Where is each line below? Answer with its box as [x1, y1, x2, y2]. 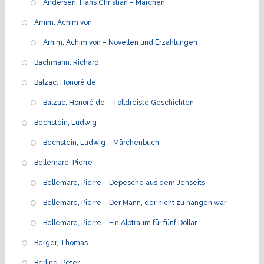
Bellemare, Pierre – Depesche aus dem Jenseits [43, 178, 205, 187]
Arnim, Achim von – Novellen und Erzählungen [43, 38, 197, 47]
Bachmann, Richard [34, 58, 99, 67]
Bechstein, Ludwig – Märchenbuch [43, 138, 159, 147]
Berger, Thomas [34, 238, 88, 247]
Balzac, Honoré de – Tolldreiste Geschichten [43, 98, 194, 107]
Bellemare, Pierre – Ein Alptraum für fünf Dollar [43, 218, 197, 227]
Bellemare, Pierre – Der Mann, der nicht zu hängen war [43, 198, 226, 207]
